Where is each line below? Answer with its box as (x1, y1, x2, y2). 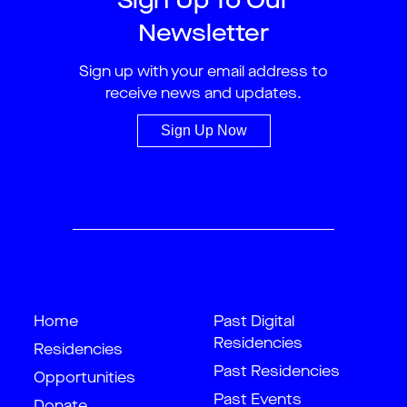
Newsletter (138, 23, 269, 46)
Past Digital (213, 315, 294, 330)
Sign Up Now (160, 123, 247, 138)
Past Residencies (213, 365, 340, 380)
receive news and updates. (105, 87, 302, 102)
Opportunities (34, 372, 135, 386)
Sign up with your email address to (79, 65, 328, 80)
